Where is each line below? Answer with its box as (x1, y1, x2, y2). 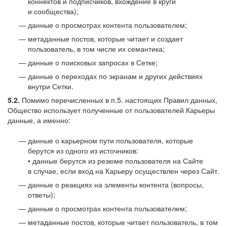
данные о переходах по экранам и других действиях (28, 71, 203, 81)
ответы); (28, 190, 55, 200)
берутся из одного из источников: (28, 145, 138, 156)
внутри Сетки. (28, 81, 73, 91)
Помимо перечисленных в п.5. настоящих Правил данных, (20, 95, 217, 105)
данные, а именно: (8, 115, 70, 125)
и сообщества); (28, 6, 79, 16)
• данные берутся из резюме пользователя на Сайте (28, 156, 203, 166)
